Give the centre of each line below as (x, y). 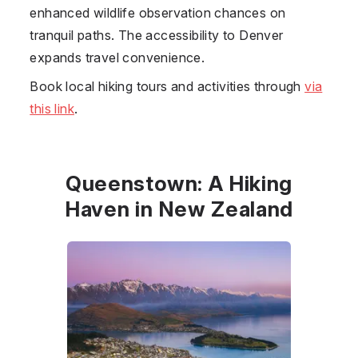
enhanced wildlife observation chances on (158, 12)
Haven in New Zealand (179, 209)
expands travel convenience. (117, 57)
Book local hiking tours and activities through (167, 86)
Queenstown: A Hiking (179, 183)
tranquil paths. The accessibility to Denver (157, 35)
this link (52, 108)
